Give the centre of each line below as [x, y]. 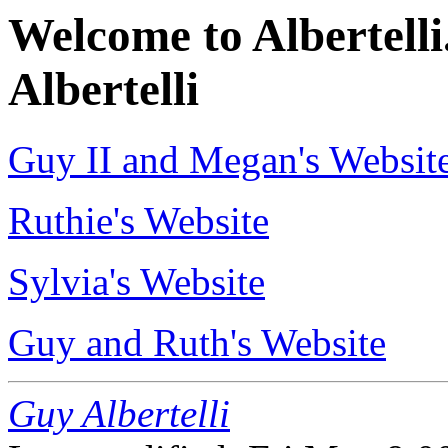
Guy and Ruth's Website [197, 343]
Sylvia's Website [136, 282]
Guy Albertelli [119, 414]
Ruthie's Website [138, 221]
